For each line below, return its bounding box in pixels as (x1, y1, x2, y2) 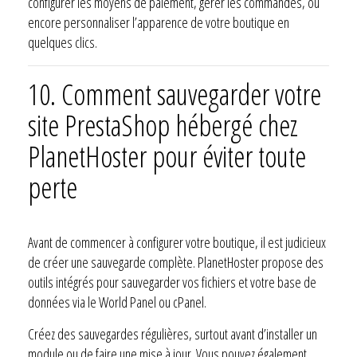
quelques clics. (28, 32, 97, 52)
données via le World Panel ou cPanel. (28, 292, 206, 312)
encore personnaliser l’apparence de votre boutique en (28, 12, 289, 32)
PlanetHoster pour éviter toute (28, 136, 306, 176)
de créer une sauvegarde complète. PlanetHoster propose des (28, 252, 324, 272)
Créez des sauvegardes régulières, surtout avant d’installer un (28, 324, 317, 343)
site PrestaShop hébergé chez (28, 105, 298, 145)
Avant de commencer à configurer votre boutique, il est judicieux (28, 232, 326, 252)
